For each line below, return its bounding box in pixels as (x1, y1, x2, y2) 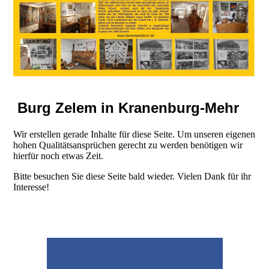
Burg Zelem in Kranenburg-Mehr (13, 100, 240, 116)
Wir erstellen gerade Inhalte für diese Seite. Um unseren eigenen (13, 129, 256, 140)
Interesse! (13, 182, 50, 193)
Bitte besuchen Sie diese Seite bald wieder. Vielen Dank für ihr (13, 171, 252, 182)
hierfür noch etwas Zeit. (13, 151, 104, 162)
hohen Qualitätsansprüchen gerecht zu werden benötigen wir (13, 140, 243, 151)
